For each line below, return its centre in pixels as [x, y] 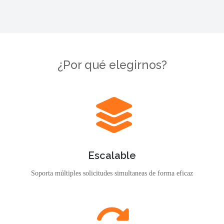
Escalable [112, 155]
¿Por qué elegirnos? [112, 65]
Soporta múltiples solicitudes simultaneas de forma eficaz [112, 173]
